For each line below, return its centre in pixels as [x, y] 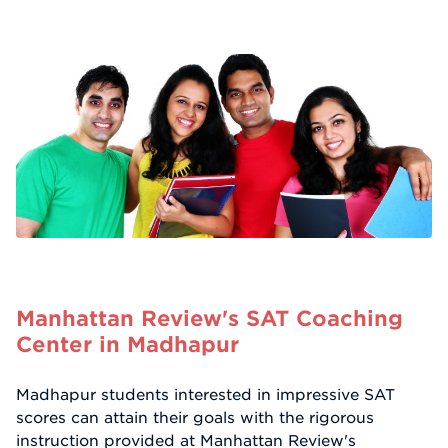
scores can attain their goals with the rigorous [195, 416]
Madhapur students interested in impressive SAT [205, 393]
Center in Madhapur [127, 343]
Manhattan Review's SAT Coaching [209, 317]
